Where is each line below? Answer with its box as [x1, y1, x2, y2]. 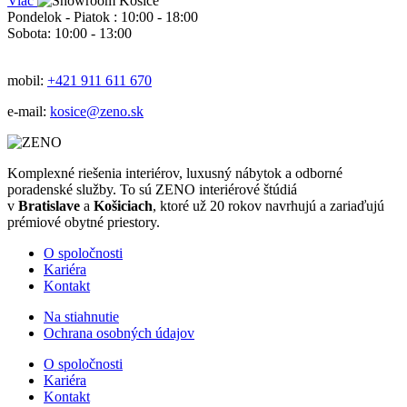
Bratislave [18, 198, 80, 214]
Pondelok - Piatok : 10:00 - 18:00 [7, 9, 198, 25]
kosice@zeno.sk [50, 104, 144, 120]
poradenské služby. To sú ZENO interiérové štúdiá [7, 182, 297, 198]
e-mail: [7, 104, 50, 120]
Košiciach [94, 198, 153, 214]
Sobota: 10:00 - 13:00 [7, 25, 132, 42]
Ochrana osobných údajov [44, 325, 194, 342]
